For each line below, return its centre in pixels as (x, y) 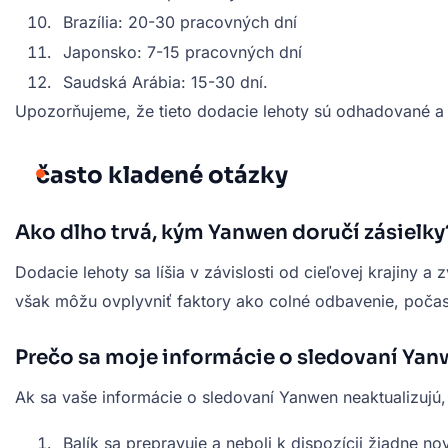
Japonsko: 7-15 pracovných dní (182, 51)
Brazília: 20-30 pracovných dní (180, 21)
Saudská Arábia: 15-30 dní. (165, 81)
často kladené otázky (162, 175)
